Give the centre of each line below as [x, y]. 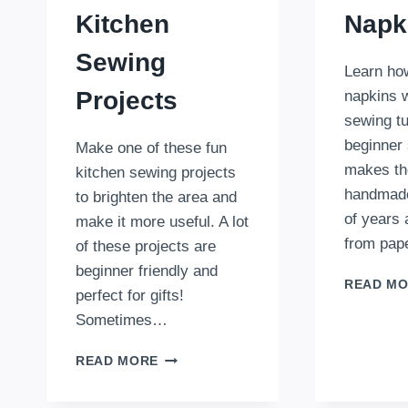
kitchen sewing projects [156, 173]
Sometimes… [122, 321]
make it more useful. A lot [162, 222]
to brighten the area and [156, 198]
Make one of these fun [151, 148]
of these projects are [146, 247]
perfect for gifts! [130, 296]
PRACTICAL [198, 376]
